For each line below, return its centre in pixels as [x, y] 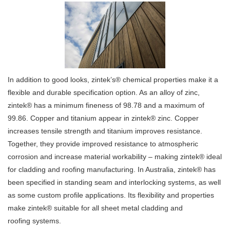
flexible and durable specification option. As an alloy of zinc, [104, 93]
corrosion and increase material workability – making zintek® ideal [115, 157]
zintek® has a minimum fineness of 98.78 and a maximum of [106, 106]
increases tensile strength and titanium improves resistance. [105, 131]
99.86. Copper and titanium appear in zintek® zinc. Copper [103, 118]
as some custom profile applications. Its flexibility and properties [111, 195]
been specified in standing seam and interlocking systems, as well [114, 183]
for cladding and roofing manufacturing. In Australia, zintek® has [112, 170]
